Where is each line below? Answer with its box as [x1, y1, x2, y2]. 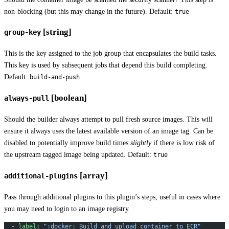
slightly [130, 138, 151, 147]
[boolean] [49, 93, 87, 103]
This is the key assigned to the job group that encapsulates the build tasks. [4, 49, 217, 58]
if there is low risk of [151, 138, 215, 147]
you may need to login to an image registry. [4, 204, 130, 213]
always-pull [4, 94, 49, 103]
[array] [78, 170, 108, 180]
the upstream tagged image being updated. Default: [4, 150, 153, 158]
